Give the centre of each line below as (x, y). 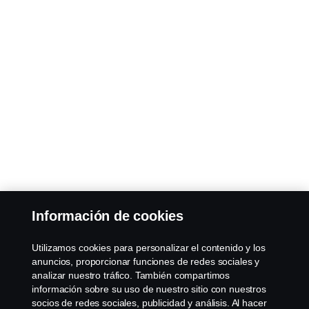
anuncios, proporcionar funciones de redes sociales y (146, 261)
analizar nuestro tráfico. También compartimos (131, 275)
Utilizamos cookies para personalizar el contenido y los (149, 248)
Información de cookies (108, 216)
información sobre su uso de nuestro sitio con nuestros (149, 289)
